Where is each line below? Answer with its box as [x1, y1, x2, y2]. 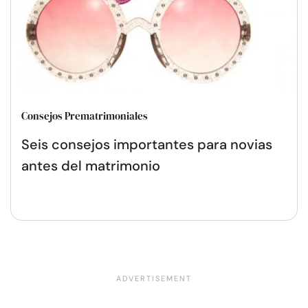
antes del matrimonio [21, 156, 160, 175]
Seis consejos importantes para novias [21, 135, 272, 153]
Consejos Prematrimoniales [21, 108, 148, 123]
